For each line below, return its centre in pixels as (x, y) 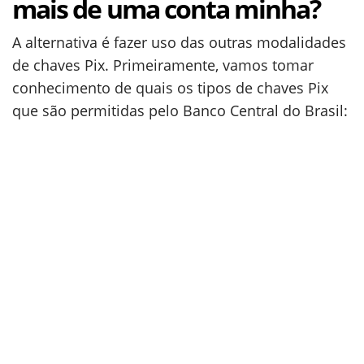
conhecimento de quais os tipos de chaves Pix (170, 88)
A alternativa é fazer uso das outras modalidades (179, 42)
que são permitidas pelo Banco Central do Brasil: (180, 110)
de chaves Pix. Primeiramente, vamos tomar (163, 65)
